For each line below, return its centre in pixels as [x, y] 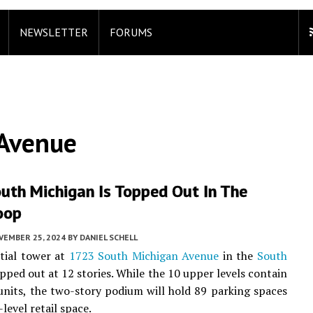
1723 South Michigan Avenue [144, 256]
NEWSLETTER [54, 32]
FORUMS [131, 32]
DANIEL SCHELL [109, 237]
